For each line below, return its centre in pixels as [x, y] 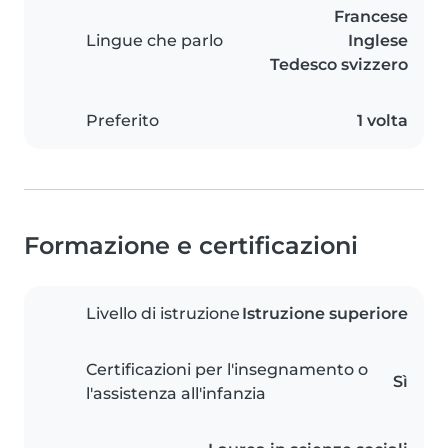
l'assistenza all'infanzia [176, 394]
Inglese [378, 41]
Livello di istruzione [163, 314]
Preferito [122, 121]
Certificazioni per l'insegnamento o [227, 370]
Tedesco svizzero [339, 65]
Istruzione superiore [325, 314]
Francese [371, 17]
